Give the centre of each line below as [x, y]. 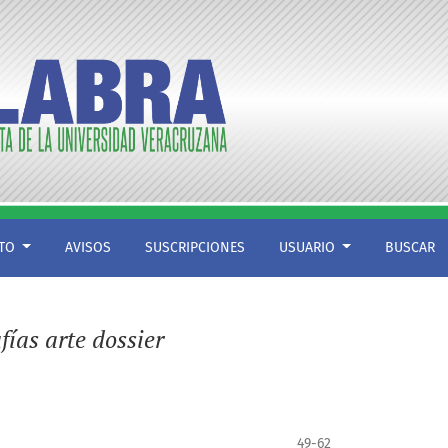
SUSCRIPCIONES [194, 248]
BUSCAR [409, 248]
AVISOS [87, 248]
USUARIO [308, 248]
